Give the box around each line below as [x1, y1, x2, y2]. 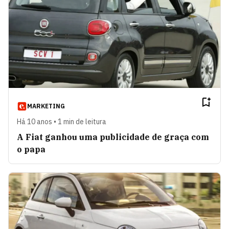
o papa [17, 144, 45, 154]
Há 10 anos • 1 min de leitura [17, 117, 106, 126]
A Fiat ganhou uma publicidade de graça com [17, 131, 209, 142]
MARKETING [27, 102, 65, 110]
